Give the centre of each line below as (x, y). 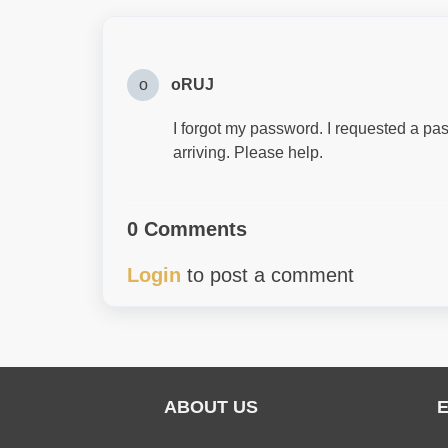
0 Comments (187, 229)
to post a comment (267, 275)
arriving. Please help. (248, 152)
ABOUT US (211, 407)
